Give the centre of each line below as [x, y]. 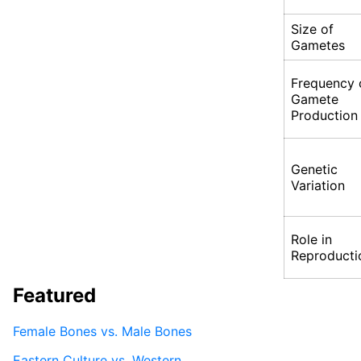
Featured [54, 295]
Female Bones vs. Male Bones [102, 331]
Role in [311, 240]
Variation [318, 186]
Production [324, 116]
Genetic [314, 170]
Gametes [318, 46]
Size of [312, 29]
